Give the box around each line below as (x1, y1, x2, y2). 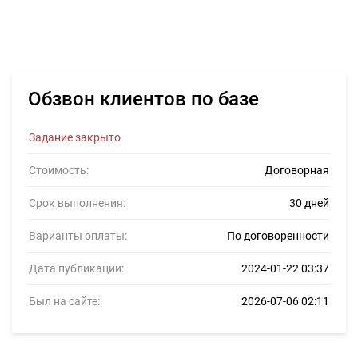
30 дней (289, 197, 329, 209)
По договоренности (227, 229, 329, 242)
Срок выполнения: (29, 197, 125, 209)
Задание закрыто (29, 131, 121, 144)
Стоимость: (29, 164, 89, 177)
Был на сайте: (29, 295, 100, 308)
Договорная (265, 164, 329, 177)
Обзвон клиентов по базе (28, 88, 259, 110)
